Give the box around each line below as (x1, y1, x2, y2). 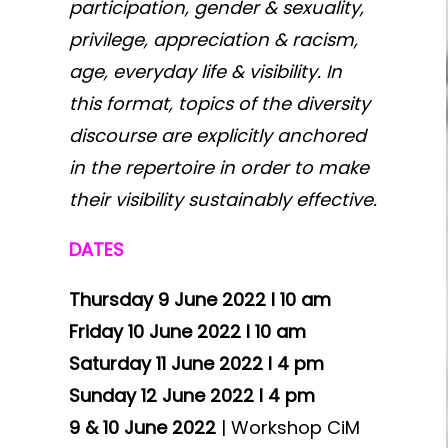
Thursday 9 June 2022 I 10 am (68, 287, 331, 312)
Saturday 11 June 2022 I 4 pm (68, 351, 324, 376)
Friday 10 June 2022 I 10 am (68, 319, 306, 344)
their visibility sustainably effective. (68, 187, 377, 212)
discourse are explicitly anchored (68, 123, 366, 148)
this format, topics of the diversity (68, 91, 370, 116)
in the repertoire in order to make (68, 155, 369, 180)
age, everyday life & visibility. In (68, 59, 342, 84)
